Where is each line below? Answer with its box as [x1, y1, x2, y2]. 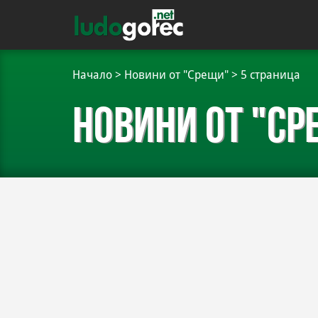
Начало [72, 68, 112, 82]
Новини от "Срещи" [124, 68, 229, 82]
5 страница [241, 68, 300, 82]
